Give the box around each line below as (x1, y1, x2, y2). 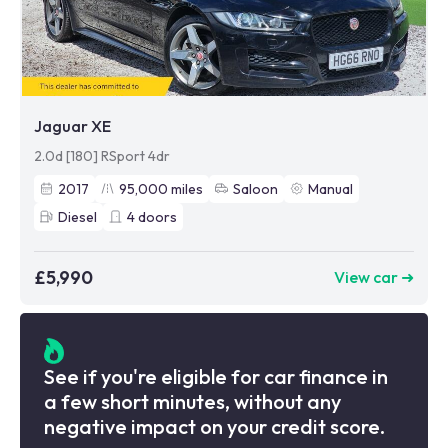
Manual (308, 179, 353, 198)
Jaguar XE (34, 115, 111, 136)
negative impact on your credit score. (44, 414, 385, 440)
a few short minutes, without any (44, 389, 341, 415)
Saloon (233, 179, 278, 198)
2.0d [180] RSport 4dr (34, 146, 170, 165)
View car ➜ (334, 267, 414, 288)
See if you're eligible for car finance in (44, 364, 388, 390)
